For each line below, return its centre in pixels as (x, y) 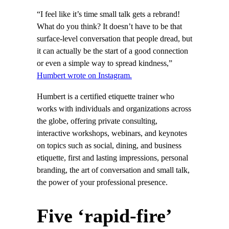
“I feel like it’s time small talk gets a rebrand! (108, 15)
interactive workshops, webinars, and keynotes (112, 133)
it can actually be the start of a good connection (112, 51)
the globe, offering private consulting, (97, 121)
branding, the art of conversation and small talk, (113, 170)
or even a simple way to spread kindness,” (105, 64)
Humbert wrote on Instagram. (84, 76)
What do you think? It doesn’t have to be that (109, 27)
